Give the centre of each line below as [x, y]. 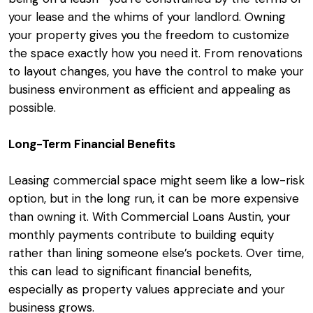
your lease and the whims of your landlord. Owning [147, 17]
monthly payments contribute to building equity [141, 235]
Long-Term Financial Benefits [92, 144]
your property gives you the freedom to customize [149, 35]
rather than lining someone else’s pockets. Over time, [156, 253]
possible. [32, 108]
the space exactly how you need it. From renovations [155, 53]
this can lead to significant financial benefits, [130, 271]
